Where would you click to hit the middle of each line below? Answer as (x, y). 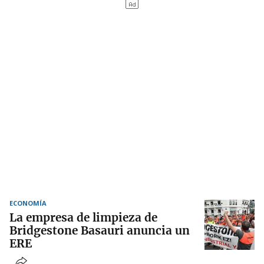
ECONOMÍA (28, 203)
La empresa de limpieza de (83, 218)
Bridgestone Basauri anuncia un (100, 231)
